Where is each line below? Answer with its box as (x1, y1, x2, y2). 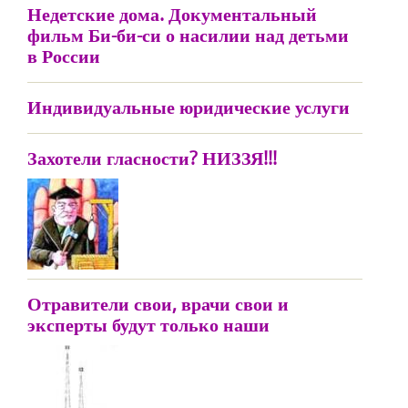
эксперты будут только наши (27, 312, 270, 337)
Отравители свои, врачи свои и (27, 291, 289, 316)
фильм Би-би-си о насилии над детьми (27, 23, 349, 47)
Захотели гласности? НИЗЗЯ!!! (27, 146, 277, 170)
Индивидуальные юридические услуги (27, 95, 350, 119)
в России (27, 44, 100, 68)
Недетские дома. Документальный (27, 2, 317, 26)
